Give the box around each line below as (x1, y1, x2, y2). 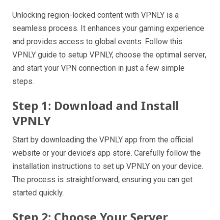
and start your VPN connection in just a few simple (12, 63, 185, 73)
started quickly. (12, 188, 64, 197)
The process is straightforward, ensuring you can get (12, 174, 192, 184)
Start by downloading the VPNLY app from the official (12, 135, 193, 144)
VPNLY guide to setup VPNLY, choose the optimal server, (12, 50, 206, 59)
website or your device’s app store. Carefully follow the (12, 148, 201, 158)
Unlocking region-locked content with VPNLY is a (12, 10, 179, 20)
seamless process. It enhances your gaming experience (12, 23, 204, 33)
